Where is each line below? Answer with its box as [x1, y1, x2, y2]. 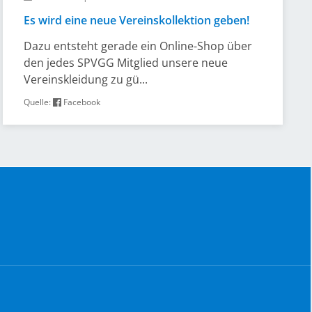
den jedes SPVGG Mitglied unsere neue [24, 55, 228, 70]
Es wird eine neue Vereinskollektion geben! [24, 13, 250, 28]
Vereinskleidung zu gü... [24, 72, 148, 87]
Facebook [61, 96, 101, 108]
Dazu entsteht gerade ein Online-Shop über [24, 38, 253, 54]
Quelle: [24, 96, 54, 108]
